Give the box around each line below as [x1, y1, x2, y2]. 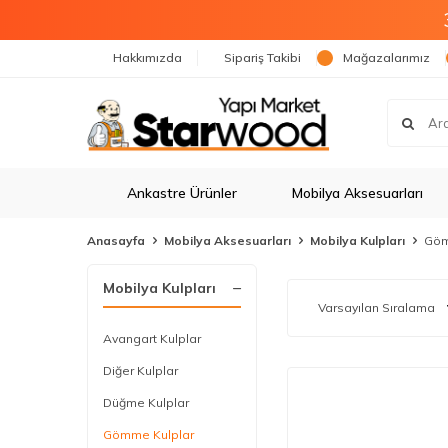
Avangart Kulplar [103, 331, 201, 346]
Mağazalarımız [343, 50, 430, 65]
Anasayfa [87, 233, 145, 248]
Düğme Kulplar [103, 395, 189, 410]
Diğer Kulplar [103, 363, 178, 378]
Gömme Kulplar [103, 427, 194, 442]
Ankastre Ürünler [127, 184, 237, 202]
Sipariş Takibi [224, 50, 301, 65]
